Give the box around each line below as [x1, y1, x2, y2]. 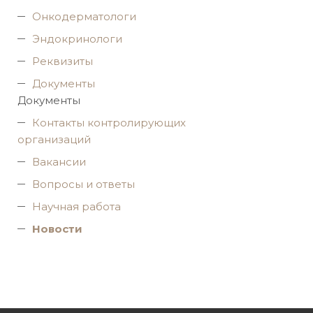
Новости [32, 222, 82, 235]
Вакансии [32, 155, 86, 168]
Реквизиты [32, 54, 93, 68]
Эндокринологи [32, 32, 122, 45]
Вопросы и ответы [32, 177, 135, 191]
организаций [17, 133, 91, 146]
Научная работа [32, 200, 121, 213]
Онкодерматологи [32, 10, 136, 23]
